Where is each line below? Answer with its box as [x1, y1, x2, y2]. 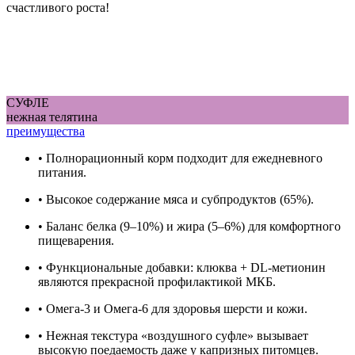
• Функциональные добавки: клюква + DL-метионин [38, 260, 326, 274]
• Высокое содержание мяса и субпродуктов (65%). [38, 192, 314, 206]
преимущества [6, 124, 85, 138]
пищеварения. [38, 233, 114, 247]
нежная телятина [6, 109, 97, 124]
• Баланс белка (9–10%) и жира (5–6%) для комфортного [38, 219, 341, 233]
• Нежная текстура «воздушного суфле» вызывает [38, 328, 308, 342]
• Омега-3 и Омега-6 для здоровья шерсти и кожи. [38, 301, 307, 315]
